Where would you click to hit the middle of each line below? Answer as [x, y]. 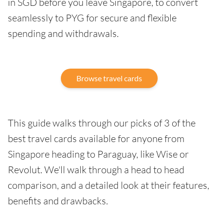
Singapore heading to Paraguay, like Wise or [98, 154]
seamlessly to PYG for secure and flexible [92, 18]
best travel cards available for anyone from [96, 138]
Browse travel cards [109, 78]
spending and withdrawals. [63, 33]
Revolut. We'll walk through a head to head [96, 170]
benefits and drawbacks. [58, 201]
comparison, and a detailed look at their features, [109, 185]
